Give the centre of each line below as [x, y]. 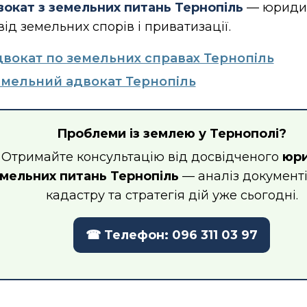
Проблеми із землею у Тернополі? [172, 134]
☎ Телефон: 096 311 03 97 [172, 235]
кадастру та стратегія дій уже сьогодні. [172, 196]
